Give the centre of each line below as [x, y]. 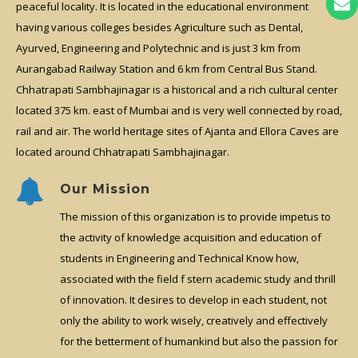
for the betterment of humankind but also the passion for [199, 342]
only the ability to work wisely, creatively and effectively [194, 321]
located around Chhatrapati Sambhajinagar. [123, 152]
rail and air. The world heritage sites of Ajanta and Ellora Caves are [177, 131]
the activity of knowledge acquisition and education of [191, 238]
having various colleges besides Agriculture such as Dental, [159, 28]
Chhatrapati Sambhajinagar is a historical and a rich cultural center [177, 90]
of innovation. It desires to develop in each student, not [193, 300]
